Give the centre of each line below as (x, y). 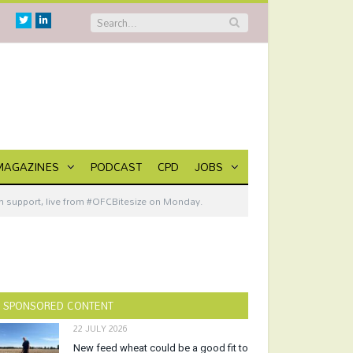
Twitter (41, 19)
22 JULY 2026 (100, 329)
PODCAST (116, 167)
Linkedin (63, 19)
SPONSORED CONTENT (58, 306)
